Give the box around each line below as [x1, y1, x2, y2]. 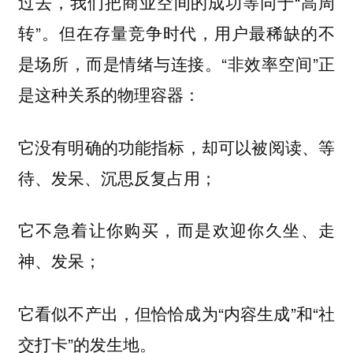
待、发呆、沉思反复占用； [17, 165, 217, 189]
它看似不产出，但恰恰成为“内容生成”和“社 [17, 300, 336, 325]
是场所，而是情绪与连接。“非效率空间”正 [17, 50, 336, 75]
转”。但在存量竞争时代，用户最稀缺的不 [17, 20, 336, 44]
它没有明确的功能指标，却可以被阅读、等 [17, 134, 336, 158]
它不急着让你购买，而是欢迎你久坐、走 [17, 217, 336, 242]
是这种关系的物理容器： [17, 81, 200, 106]
